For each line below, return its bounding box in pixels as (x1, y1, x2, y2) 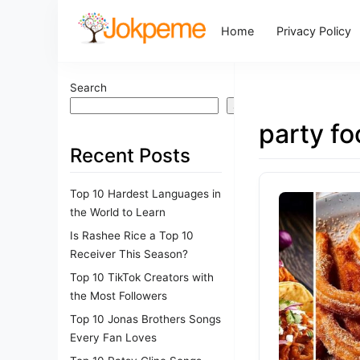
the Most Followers (70, 288, 167, 302)
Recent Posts (70, 144, 190, 167)
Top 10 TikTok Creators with (70, 270, 214, 284)
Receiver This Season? (70, 247, 188, 260)
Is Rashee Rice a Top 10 (70, 228, 194, 242)
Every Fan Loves (70, 330, 157, 344)
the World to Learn (70, 205, 166, 219)
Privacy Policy (276, 23, 352, 38)
